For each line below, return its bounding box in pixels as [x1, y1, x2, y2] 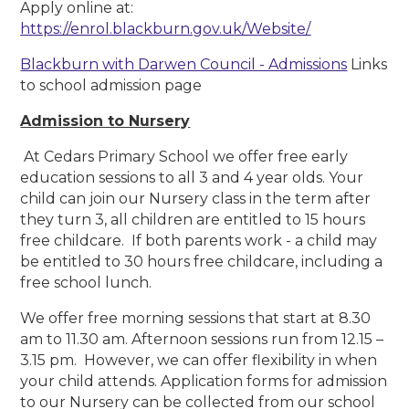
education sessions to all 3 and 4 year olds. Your [20, 169, 364, 187]
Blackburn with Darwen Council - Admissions [20, 56, 348, 74]
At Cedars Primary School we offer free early [20, 148, 349, 166]
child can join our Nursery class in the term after [20, 190, 372, 208]
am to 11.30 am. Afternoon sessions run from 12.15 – [20, 330, 384, 349]
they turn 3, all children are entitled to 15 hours [20, 211, 366, 229]
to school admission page [20, 77, 203, 95]
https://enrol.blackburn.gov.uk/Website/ [20, 20, 311, 38]
